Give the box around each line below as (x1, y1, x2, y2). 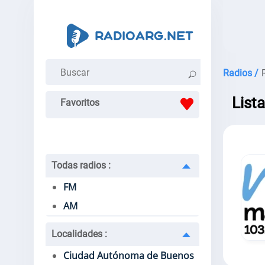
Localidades (51, 228, 105, 240)
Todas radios (51, 160, 108, 171)
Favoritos (60, 97, 99, 108)
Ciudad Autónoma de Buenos (63, 249, 194, 262)
